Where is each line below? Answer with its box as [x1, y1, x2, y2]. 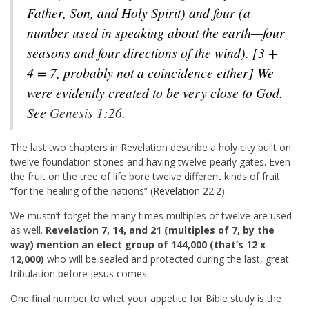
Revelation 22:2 [153, 183, 221, 197]
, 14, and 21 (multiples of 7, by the [107, 223, 275, 237]
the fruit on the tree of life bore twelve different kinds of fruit [10, 169, 280, 183]
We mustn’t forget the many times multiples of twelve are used [10, 208, 292, 222]
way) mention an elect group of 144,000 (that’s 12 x [10, 237, 266, 251]
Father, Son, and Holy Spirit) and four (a [27, 3, 250, 21]
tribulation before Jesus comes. [10, 266, 149, 280]
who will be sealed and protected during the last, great [44, 252, 289, 266]
